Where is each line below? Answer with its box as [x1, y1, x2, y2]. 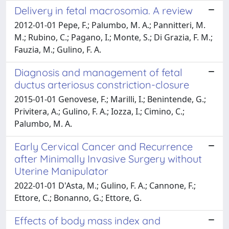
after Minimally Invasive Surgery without [14, 152, 202, 165]
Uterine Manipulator [14, 164, 108, 177]
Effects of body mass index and [14, 214, 161, 227]
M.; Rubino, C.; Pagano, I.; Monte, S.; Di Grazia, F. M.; [14, 31, 213, 43]
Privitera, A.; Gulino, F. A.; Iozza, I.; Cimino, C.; [14, 105, 185, 117]
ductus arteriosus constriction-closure [14, 78, 189, 91]
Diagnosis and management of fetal [14, 65, 182, 79]
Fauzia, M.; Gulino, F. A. [14, 43, 101, 55]
